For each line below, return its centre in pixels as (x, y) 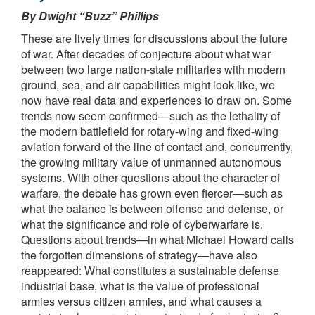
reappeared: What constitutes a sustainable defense (150, 270)
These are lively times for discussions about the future (154, 38)
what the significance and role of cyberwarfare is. (142, 224)
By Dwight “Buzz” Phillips (90, 15)
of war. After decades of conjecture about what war (146, 53)
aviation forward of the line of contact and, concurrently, (157, 146)
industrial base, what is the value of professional (140, 285)
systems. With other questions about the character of (150, 177)
